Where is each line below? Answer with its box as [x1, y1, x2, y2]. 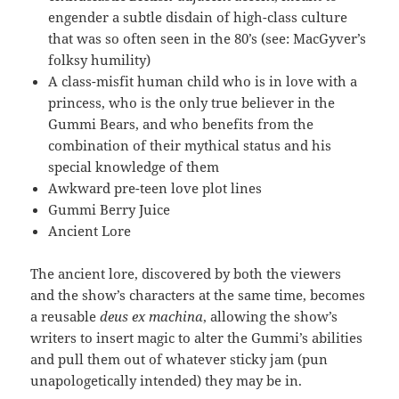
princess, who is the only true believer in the [48, 93, 336, 111]
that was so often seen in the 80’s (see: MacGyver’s [48, 28, 367, 47]
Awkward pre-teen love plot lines [48, 178, 263, 197]
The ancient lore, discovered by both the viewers [30, 264, 342, 282]
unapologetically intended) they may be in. [30, 370, 303, 389]
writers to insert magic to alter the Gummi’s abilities [30, 328, 363, 346]
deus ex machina [100, 306, 204, 325]
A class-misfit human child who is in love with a [48, 71, 358, 90]
